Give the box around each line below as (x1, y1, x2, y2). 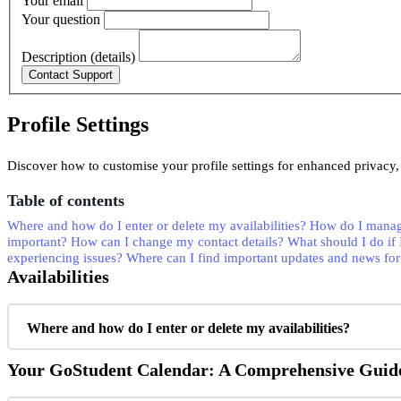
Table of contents (7, 192, 124, 210)
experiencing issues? (7, 251, 123, 266)
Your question (21, 12, 100, 28)
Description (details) (21, 49, 135, 65)
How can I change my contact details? (71, 235, 284, 250)
